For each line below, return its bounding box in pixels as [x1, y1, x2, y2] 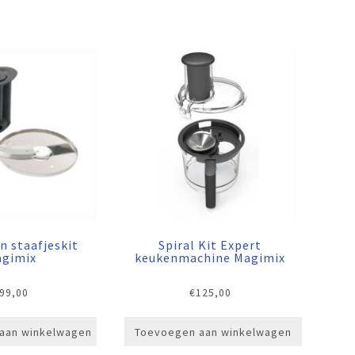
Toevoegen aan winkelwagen [134, 325, 292, 339]
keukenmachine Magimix [135, 250, 286, 266]
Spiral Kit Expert [158, 237, 262, 254]
